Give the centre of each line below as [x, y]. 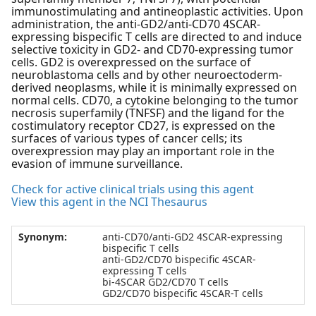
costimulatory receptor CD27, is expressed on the [143, 126]
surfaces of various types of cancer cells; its [127, 139]
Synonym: [42, 237]
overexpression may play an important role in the [143, 151]
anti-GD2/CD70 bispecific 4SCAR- [179, 260]
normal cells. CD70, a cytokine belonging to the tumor [155, 101]
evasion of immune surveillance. [97, 164]
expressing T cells [144, 271]
